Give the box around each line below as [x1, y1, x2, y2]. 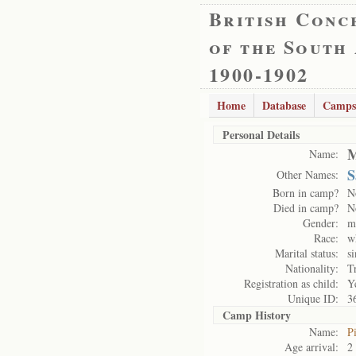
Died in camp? [273, 200, 339, 215]
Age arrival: [284, 339, 339, 354]
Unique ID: [288, 291, 339, 306]
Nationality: [285, 261, 339, 276]
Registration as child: [244, 276, 339, 291]
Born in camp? [273, 185, 339, 200]
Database [262, 97, 306, 114]
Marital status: [275, 246, 339, 261]
